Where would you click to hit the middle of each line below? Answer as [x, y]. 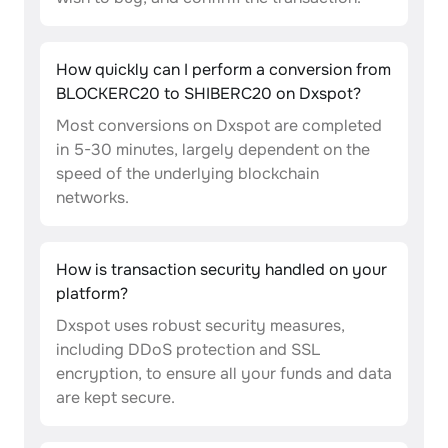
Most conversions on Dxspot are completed [219, 125]
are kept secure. [115, 397]
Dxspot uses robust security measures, [200, 325]
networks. [92, 197]
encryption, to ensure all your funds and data [224, 373]
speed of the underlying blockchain [187, 173]
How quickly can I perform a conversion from [223, 69]
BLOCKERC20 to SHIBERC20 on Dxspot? [208, 93]
